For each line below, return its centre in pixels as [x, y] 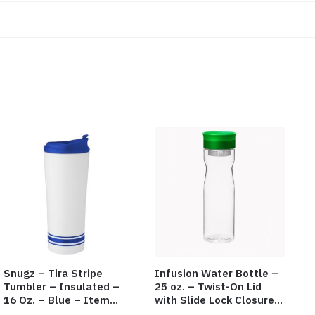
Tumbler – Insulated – [62, 286]
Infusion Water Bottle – [216, 273]
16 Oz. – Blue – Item [57, 300]
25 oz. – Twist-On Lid [208, 286]
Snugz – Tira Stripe [53, 273]
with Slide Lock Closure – [219, 300]
